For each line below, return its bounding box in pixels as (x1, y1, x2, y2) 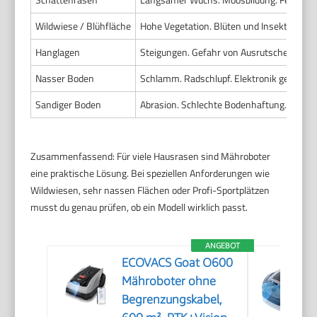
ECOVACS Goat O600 (122, 255, 234, 270)
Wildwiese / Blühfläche (35, 18, 132, 34)
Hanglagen (35, 45, 81, 60)
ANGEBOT (205, 241, 241, 250)
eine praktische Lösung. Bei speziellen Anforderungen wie (30, 166, 270, 181)
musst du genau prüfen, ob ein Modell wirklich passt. (30, 200, 248, 215)
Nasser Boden (35, 71, 95, 86)
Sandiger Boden (35, 97, 102, 113)
